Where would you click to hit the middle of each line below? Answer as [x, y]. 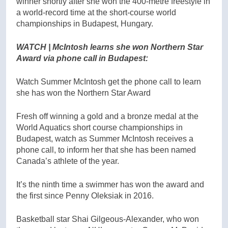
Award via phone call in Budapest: [82, 58]
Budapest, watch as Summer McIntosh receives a [105, 138]
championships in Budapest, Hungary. [85, 23]
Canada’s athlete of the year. [68, 161]
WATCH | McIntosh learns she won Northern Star [110, 47]
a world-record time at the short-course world [96, 12]
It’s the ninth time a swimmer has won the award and [110, 184]
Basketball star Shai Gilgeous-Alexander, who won [108, 219]
